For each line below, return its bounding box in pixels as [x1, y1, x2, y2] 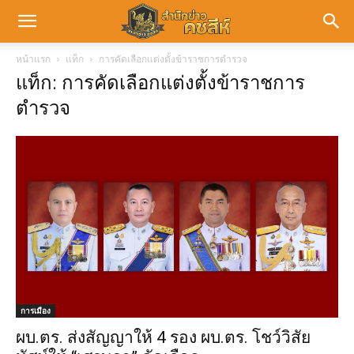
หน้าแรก [16, 52, 51, 66]
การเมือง [21, 304, 51, 316]
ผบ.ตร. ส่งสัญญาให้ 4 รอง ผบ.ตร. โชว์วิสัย [16, 327, 311, 347]
